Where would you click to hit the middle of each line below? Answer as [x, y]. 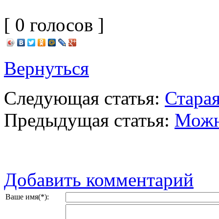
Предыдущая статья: [89, 120]
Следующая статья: [84, 98]
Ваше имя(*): [27, 197]
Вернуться [46, 68]
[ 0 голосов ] [54, 24]
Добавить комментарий [99, 179]
